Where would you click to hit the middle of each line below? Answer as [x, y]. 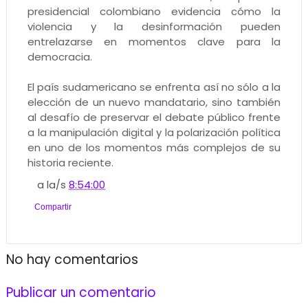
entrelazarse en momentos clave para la [154, 42]
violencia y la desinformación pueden [154, 27]
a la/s [53, 185]
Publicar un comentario [81, 292]
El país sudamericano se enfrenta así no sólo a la [154, 87]
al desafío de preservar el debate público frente [154, 118]
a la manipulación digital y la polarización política [154, 133]
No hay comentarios [72, 260]
